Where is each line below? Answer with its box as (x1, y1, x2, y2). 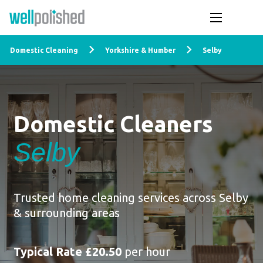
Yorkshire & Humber (105, 46, 176, 54)
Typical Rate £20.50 (13, 245, 122, 258)
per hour (121, 245, 170, 258)
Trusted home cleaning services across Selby (13, 191, 248, 204)
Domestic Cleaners (13, 112, 213, 136)
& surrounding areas (13, 206, 120, 220)
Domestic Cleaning (10, 46, 78, 54)
